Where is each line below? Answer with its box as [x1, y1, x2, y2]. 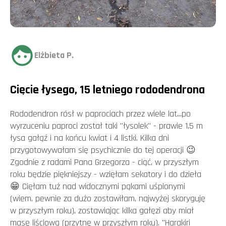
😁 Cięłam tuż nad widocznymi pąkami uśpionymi [10, 181, 185, 192]
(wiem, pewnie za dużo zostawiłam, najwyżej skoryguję [10, 193, 205, 204]
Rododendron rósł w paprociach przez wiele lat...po [10, 108, 191, 120]
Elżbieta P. [34, 49, 74, 61]
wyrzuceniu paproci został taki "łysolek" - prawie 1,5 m [10, 120, 203, 132]
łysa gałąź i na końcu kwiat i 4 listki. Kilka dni [10, 132, 169, 144]
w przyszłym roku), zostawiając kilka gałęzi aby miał [10, 205, 194, 216]
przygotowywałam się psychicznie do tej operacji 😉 [10, 144, 196, 156]
